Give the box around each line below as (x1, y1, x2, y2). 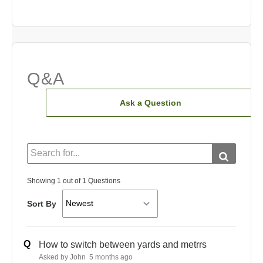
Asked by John (39, 252, 86, 261)
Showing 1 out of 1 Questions (27, 176, 120, 185)
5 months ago (87, 252, 133, 261)
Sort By (27, 198, 56, 208)
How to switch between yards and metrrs (39, 239, 207, 249)
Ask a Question (119, 97, 181, 107)
